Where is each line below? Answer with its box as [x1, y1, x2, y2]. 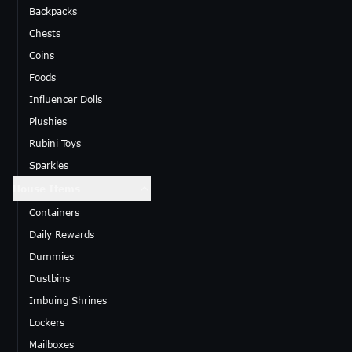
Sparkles [29, 159, 68, 170]
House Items [13, 183, 80, 194]
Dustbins [29, 273, 70, 284]
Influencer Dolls [29, 93, 102, 104]
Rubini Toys [29, 137, 81, 148]
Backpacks [29, 5, 77, 16]
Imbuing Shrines [29, 295, 107, 306]
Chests [29, 27, 60, 38]
